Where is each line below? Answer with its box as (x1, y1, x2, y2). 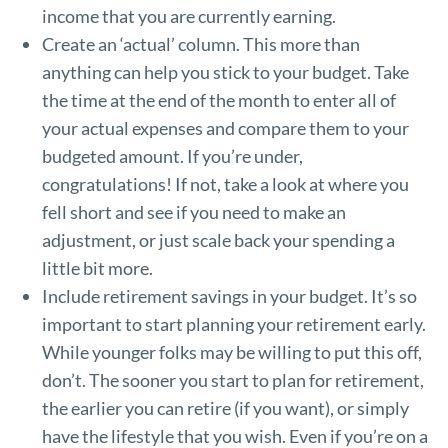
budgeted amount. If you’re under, (41, 144, 303, 167)
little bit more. (41, 256, 156, 279)
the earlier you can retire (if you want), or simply (41, 396, 409, 419)
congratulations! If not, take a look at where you (41, 172, 409, 195)
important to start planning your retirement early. (41, 312, 426, 335)
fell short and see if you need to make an (41, 200, 346, 223)
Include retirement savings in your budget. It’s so (41, 284, 417, 307)
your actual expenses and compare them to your (41, 116, 409, 139)
